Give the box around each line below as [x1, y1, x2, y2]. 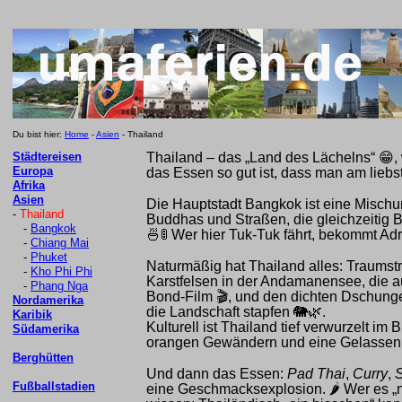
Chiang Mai [31, 236, 89, 249]
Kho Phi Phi [31, 265, 92, 278]
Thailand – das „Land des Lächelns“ [146, 150, 379, 165]
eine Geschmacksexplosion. [146, 381, 329, 397]
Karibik [13, 308, 52, 321]
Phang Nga [31, 279, 88, 293]
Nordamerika [13, 293, 83, 307]
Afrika [13, 179, 45, 192]
